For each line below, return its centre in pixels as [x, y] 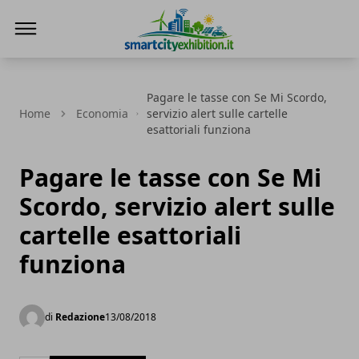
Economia [102, 113]
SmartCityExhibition [182, 60]
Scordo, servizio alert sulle [177, 206]
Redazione [80, 317]
